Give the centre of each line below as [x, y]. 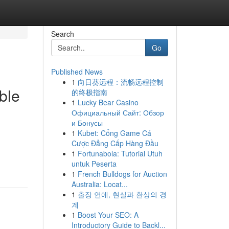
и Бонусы [87, 123]
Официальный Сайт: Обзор [118, 112]
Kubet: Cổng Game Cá [114, 133]
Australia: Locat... [99, 184]
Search [62, 34]
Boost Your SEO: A [108, 215]
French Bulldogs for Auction [122, 174]
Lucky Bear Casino [108, 102]
